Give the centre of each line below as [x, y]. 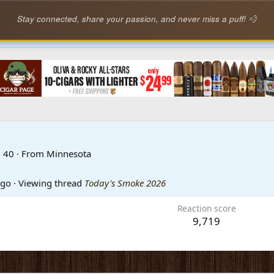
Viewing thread [50, 183]
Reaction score [206, 208]
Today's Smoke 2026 [125, 183]
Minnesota [69, 153]
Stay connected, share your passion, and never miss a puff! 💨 [137, 19]
